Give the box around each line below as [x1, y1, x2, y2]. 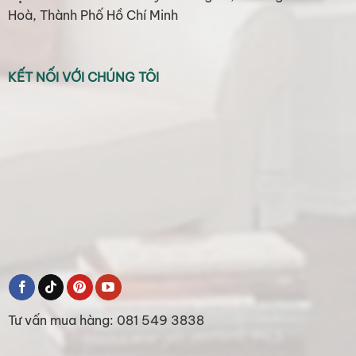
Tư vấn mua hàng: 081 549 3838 [7, 311, 204, 328]
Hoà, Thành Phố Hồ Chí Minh [7, 7, 178, 24]
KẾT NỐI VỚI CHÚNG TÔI [7, 68, 159, 85]
